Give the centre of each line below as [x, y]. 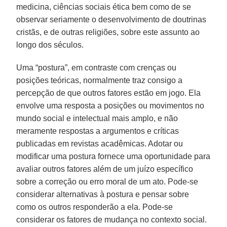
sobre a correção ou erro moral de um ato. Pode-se [107, 181]
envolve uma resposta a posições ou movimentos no [110, 105]
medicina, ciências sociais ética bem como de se [104, 7]
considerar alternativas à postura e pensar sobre [103, 194]
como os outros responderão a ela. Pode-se [95, 207]
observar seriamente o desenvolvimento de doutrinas [111, 19]
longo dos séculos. [50, 45]
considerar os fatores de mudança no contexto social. [112, 219]
